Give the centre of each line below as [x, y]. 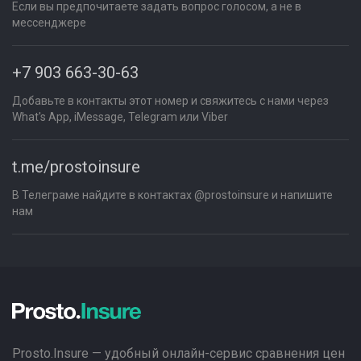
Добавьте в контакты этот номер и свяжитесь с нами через [170, 101]
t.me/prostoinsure [76, 167]
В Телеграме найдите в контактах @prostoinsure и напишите [172, 195]
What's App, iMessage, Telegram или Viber [120, 117]
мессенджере [49, 23]
